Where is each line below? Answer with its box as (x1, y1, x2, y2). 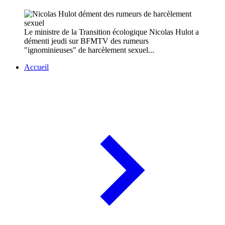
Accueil (24, 63, 49, 72)
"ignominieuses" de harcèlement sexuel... (24, 46, 154, 55)
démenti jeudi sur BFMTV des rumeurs (24, 37, 149, 46)
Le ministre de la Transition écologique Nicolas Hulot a (24, 28, 199, 37)
